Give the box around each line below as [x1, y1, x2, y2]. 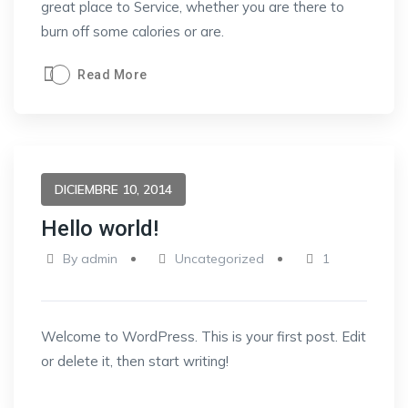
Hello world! [41, 216, 158, 241]
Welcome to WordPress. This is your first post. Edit [41, 328, 366, 345]
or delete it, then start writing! [41, 352, 229, 370]
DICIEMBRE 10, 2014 [55, 181, 172, 198]
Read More [77, 67, 148, 82]
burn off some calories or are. [41, 23, 224, 40]
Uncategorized [175, 250, 265, 267]
